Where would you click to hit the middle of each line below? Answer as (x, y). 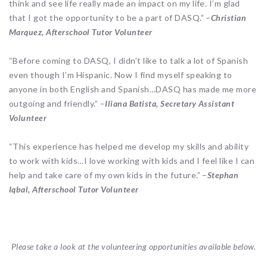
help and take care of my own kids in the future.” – (108, 175)
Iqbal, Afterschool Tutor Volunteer (74, 190)
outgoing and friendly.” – (57, 104)
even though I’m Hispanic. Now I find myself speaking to (121, 75)
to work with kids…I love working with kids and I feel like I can (132, 161)
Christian (229, 18)
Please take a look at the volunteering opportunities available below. (133, 247)
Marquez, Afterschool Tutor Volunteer (81, 32)
